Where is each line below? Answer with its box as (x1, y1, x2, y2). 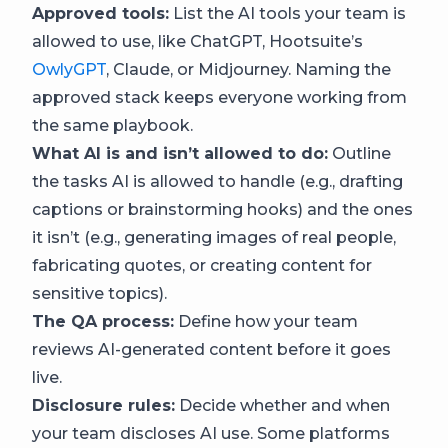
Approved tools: (32, 3, 169, 23)
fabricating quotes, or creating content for (32, 255, 372, 275)
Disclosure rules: (32, 395, 175, 415)
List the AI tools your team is (169, 3, 406, 23)
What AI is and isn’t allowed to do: (32, 143, 328, 163)
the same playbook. (32, 115, 193, 135)
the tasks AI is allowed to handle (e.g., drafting (32, 171, 403, 191)
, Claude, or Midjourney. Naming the (106, 59, 391, 79)
